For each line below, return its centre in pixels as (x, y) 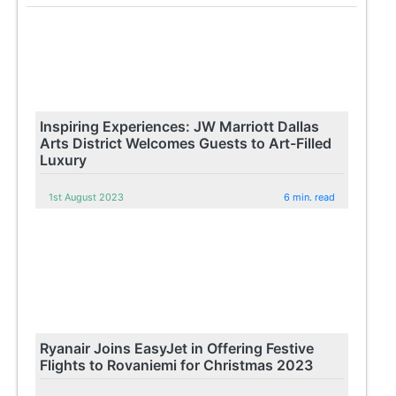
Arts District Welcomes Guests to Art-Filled (186, 143)
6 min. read (310, 197)
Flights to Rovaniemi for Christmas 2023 (177, 365)
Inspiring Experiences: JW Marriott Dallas (180, 126)
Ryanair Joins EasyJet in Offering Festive (177, 348)
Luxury (64, 160)
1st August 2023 (87, 197)
